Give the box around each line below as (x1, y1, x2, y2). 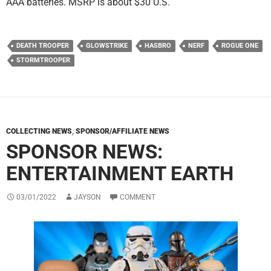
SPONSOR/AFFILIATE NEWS (76, 127, 169, 136)
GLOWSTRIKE (86, 42, 128, 50)
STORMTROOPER (16, 56, 70, 65)
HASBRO (145, 42, 171, 50)
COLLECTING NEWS (6, 127, 72, 136)
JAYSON (74, 193, 101, 202)
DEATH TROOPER (16, 42, 69, 50)
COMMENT (120, 193, 155, 202)
